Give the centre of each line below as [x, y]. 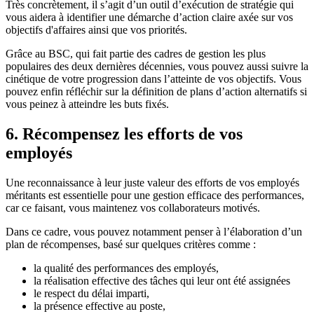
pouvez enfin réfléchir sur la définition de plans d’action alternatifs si [156, 92]
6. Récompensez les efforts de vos [124, 134]
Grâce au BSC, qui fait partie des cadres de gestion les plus [136, 54]
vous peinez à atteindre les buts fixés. [87, 104]
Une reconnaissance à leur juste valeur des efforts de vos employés [152, 182]
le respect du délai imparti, [91, 293]
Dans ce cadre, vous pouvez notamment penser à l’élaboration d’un [154, 231]
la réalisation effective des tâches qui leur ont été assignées [162, 280]
